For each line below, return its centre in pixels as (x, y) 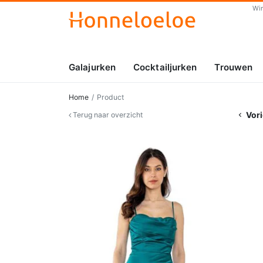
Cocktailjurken (165, 68)
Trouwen (234, 68)
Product (110, 97)
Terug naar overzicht (107, 115)
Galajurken (92, 68)
